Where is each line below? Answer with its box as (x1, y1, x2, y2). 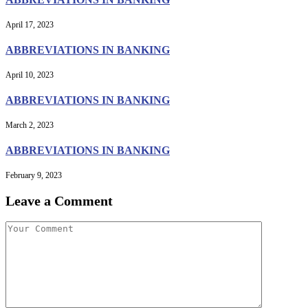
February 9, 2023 (5, 170, 62, 181)
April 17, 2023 (5, 20, 54, 30)
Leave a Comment (5, 192, 113, 208)
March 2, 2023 (5, 120, 54, 131)
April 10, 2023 (5, 70, 54, 80)
